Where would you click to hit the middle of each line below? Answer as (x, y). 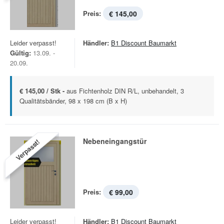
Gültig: (20, 53)
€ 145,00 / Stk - (43, 91)
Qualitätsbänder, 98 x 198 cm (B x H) (73, 101)
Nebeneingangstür (115, 141)
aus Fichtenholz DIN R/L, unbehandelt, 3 (125, 91)
